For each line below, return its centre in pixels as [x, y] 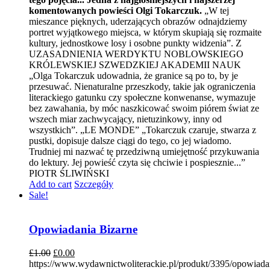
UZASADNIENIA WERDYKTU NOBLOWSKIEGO [136, 54]
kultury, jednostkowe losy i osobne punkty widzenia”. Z [135, 43]
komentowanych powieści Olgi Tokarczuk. [115, 11]
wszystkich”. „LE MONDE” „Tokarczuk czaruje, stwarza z [143, 130]
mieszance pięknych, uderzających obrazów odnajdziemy [138, 22]
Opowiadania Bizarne [83, 230]
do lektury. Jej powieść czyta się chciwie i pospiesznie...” [137, 163]
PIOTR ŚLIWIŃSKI [69, 174]
